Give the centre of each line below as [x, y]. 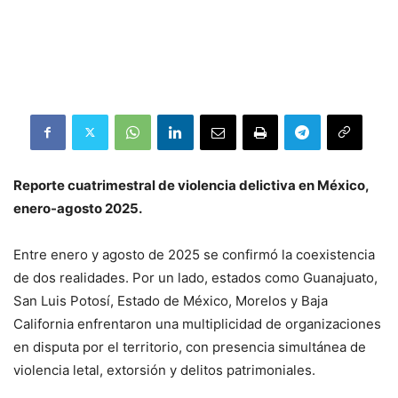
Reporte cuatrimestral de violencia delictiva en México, [191, 185]
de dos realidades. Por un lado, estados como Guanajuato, [195, 277]
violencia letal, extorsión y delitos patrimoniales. [164, 370]
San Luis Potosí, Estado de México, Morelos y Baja [171, 300]
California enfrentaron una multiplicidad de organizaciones [197, 323]
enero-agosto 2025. [78, 208]
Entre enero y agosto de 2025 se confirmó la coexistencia [194, 254]
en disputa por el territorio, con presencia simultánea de [190, 346]
